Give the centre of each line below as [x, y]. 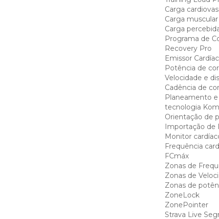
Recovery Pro [188, 48]
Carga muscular [191, 19]
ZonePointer [186, 205]
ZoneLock [182, 195]
